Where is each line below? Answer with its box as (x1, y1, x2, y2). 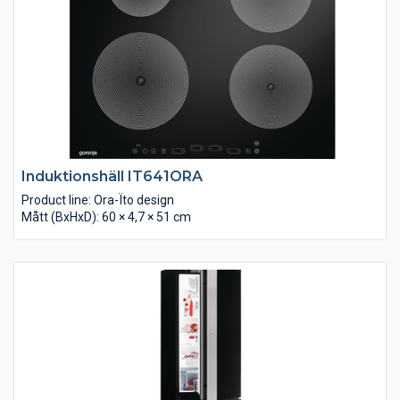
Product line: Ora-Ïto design (21, 192, 174, 207)
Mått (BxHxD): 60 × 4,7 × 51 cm (21, 209, 191, 224)
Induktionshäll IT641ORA (21, 167, 203, 185)
